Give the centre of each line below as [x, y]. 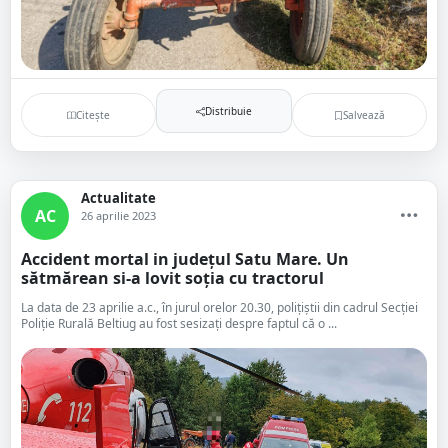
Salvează [363, 114]
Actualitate [118, 198]
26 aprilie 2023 [118, 215]
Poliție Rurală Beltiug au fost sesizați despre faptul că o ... [179, 323]
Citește [93, 114]
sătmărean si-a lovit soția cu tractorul [172, 278]
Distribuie [228, 110]
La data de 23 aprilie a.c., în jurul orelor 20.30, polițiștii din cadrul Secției [219, 307]
